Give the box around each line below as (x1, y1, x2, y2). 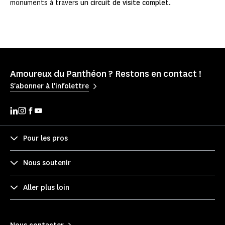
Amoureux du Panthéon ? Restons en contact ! (10, 68, 201, 80)
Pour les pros (23, 133, 68, 143)
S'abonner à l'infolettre (10, 81, 89, 91)
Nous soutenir (23, 158, 71, 168)
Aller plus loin (23, 182, 69, 192)
